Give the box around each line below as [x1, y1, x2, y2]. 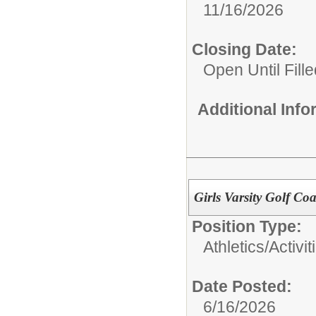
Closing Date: [192, 39, 297, 59]
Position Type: [192, 217, 302, 236]
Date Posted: [192, 277, 292, 296]
